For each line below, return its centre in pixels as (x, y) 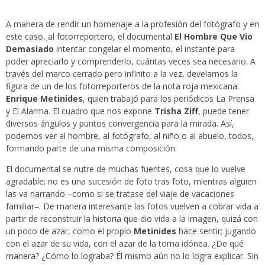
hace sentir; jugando (216, 231)
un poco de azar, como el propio (70, 231)
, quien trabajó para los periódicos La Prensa (169, 99)
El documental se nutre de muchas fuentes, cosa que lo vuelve (126, 169)
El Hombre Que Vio (214, 37)
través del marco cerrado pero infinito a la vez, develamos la (122, 74)
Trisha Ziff (176, 111)
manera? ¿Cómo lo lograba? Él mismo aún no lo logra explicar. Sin (132, 256)
